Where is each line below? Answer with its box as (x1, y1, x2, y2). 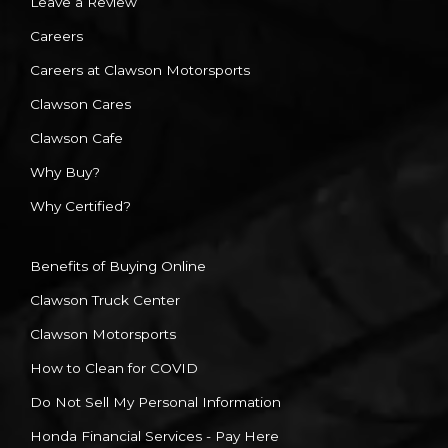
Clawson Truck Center (30, 292, 180, 309)
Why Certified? (30, 198, 131, 215)
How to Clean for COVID (30, 360, 198, 377)
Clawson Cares (30, 96, 131, 113)
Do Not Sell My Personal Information (30, 394, 281, 411)
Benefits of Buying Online (30, 258, 206, 275)
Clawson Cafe (30, 130, 123, 147)
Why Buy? (30, 164, 100, 181)
